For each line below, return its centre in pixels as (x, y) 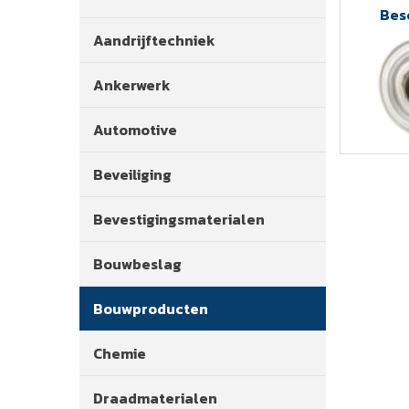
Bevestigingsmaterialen (179, 219)
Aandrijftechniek (154, 40)
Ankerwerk (132, 85)
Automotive (135, 130)
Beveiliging (132, 174)
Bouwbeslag (137, 264)
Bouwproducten (151, 309)
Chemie (120, 353)
